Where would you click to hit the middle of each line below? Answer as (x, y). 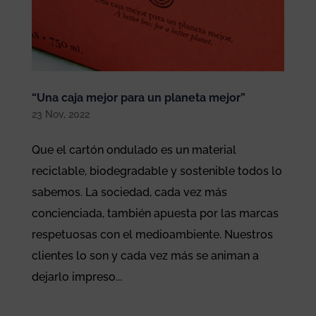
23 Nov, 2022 (60, 115)
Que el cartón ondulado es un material (134, 150)
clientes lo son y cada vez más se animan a (145, 256)
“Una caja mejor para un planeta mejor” (138, 98)
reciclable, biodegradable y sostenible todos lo (157, 171)
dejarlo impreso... (77, 277)
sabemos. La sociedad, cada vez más (129, 193)
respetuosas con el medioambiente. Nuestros (152, 235)
